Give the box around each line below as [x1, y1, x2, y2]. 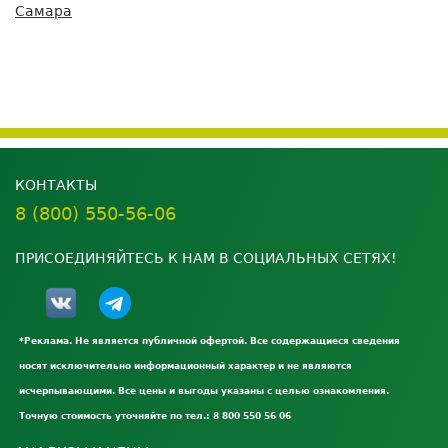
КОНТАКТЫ [15, 177, 97, 194]
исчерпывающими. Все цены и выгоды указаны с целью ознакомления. [19, 386, 389, 397]
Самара [15, 3, 72, 20]
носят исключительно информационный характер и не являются [19, 361, 352, 372]
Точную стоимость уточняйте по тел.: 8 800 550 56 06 [19, 411, 291, 422]
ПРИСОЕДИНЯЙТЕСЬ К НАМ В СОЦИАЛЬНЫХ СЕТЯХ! [15, 250, 397, 267]
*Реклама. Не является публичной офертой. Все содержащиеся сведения [19, 336, 400, 347]
